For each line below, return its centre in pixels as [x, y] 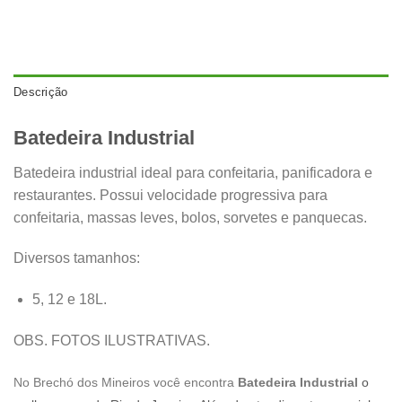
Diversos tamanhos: [77, 258]
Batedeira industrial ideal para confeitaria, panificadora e [193, 172]
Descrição [41, 92]
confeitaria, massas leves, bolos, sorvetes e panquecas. [190, 217]
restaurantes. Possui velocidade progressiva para [170, 195]
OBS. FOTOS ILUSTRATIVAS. [112, 340]
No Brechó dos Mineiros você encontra [124, 382]
